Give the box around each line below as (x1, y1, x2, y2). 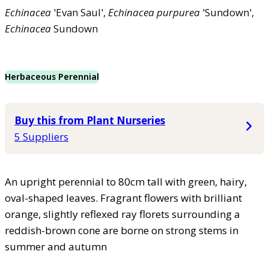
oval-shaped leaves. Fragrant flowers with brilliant (5, 190, 242, 205)
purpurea (157, 5, 200, 19)
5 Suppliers (14, 129, 68, 144)
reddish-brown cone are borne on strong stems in (5, 223, 238, 237)
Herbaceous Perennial (5, 70, 99, 82)
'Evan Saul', (51, 5, 108, 19)
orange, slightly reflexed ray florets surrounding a (5, 207, 240, 221)
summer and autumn (5, 239, 107, 253)
